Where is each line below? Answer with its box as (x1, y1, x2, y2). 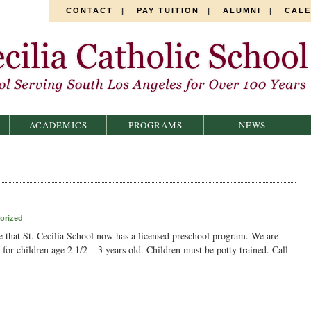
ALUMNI (223, 6, 261, 15)
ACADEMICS (28, 119, 87, 131)
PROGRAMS (128, 119, 183, 131)
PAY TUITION (137, 6, 199, 15)
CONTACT (66, 6, 113, 15)
